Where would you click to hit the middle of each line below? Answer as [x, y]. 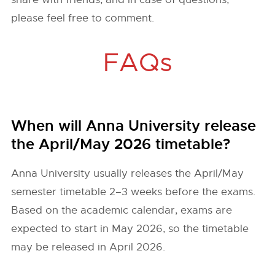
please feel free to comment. [83, 18]
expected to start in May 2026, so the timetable [130, 229]
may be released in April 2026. [88, 247]
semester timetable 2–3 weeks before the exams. [134, 192]
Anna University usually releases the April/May [128, 173]
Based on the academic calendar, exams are [122, 210]
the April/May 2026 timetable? [121, 144]
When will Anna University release [134, 126]
